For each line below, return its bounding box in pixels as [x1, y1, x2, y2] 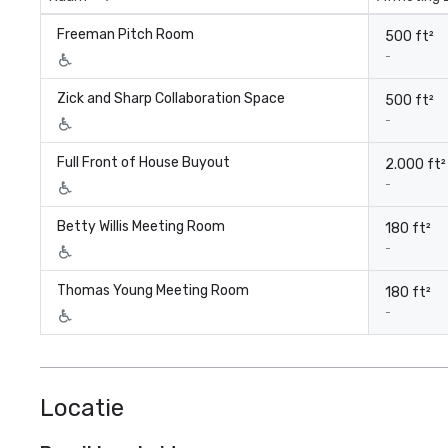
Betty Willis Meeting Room [57, 218, 225, 235]
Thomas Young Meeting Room [57, 282, 249, 299]
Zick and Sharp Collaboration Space [57, 90, 285, 107]
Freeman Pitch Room [57, 26, 194, 43]
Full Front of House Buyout [57, 154, 230, 171]
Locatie [40, 394, 124, 422]
